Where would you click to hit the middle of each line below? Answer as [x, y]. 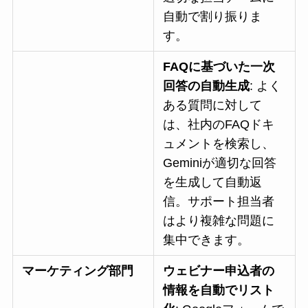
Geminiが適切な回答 [220, 163]
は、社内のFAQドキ [219, 125]
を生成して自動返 [213, 183]
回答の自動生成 [207, 86]
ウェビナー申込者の [219, 271]
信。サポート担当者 [219, 202]
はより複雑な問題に [219, 221]
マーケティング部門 [78, 271]
